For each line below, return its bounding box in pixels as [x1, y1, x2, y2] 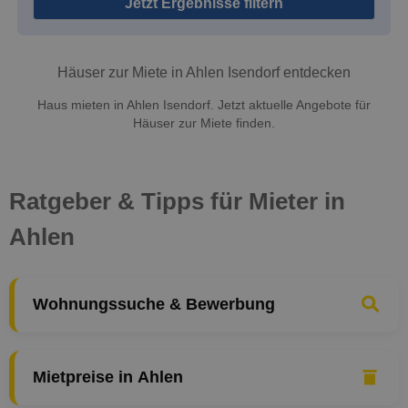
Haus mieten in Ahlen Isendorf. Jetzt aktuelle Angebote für [37, 97, 371, 112]
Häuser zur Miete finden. [133, 116, 275, 130]
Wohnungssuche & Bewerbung [33, 295, 275, 314]
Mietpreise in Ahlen [33, 368, 183, 387]
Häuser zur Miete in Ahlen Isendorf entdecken [57, 65, 351, 81]
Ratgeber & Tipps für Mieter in [9, 187, 345, 215]
